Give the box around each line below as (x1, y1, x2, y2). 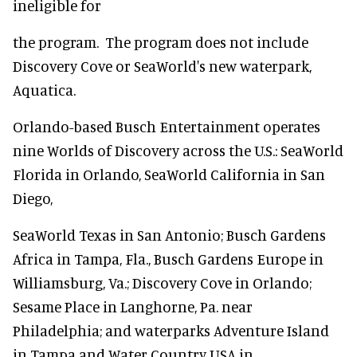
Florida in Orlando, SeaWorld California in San (13, 165, 325, 183)
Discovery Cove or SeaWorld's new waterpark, (13, 57, 312, 75)
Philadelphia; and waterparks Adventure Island (13, 321, 329, 339)
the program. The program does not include (13, 33, 308, 51)
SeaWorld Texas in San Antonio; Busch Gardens (13, 226, 326, 244)
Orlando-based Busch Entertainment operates (13, 117, 320, 135)
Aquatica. (13, 80, 76, 99)
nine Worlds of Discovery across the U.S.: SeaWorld (13, 141, 343, 159)
